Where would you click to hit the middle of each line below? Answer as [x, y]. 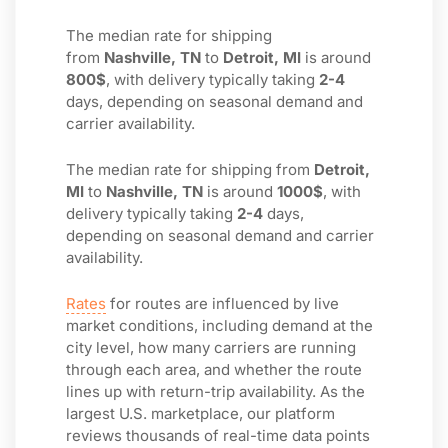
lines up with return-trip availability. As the [215, 391]
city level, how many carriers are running [211, 347]
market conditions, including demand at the [219, 325]
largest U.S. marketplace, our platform [200, 413]
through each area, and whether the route [214, 369]
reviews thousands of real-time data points [218, 435]
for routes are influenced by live [222, 303]
